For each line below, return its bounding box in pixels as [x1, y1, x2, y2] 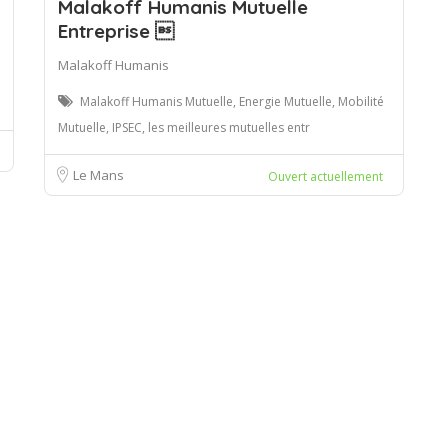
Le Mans [73, 165, 124, 184]
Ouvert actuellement [268, 167, 383, 185]
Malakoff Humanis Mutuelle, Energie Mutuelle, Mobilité [80, 92, 384, 110]
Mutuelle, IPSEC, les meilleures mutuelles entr [58, 118, 310, 136]
